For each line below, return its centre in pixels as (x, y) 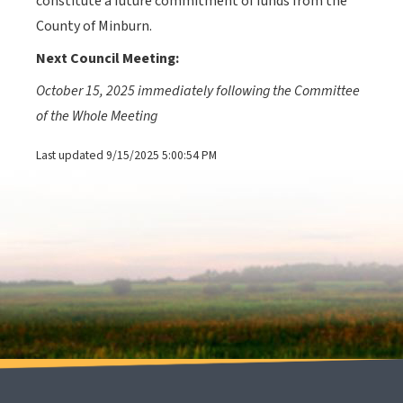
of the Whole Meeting (97, 116)
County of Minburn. (94, 27)
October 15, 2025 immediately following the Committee (198, 91)
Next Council (79, 59)
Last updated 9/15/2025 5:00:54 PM (126, 156)
